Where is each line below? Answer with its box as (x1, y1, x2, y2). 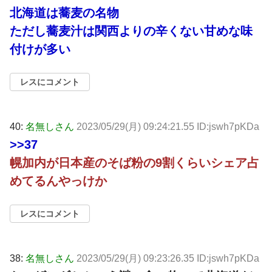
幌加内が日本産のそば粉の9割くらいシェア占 (10, 156, 259, 170)
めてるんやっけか (10, 174, 107, 188)
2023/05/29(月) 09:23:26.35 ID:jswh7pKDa (76, 253, 259, 264)
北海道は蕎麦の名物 (10, 6, 119, 20)
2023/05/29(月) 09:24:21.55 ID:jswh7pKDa (76, 121, 259, 132)
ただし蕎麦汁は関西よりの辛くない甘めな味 (10, 24, 253, 38)
